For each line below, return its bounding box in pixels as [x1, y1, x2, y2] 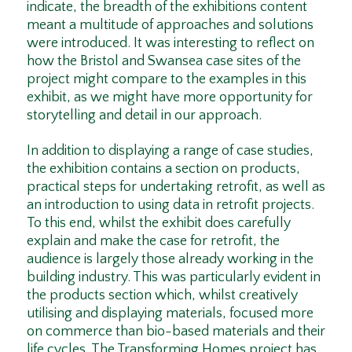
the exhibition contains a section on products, [26, 160, 300, 177]
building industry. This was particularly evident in [26, 269, 321, 285]
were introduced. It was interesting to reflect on [26, 35, 314, 52]
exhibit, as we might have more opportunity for [26, 90, 313, 106]
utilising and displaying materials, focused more [26, 305, 313, 321]
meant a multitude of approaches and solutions [26, 17, 313, 34]
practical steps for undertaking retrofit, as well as [26, 178, 325, 195]
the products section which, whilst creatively [26, 287, 298, 303]
